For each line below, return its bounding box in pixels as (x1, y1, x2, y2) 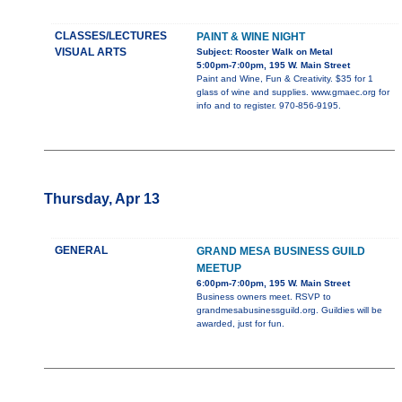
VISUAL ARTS (55, 46, 127, 59)
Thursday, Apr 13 (44, 191, 160, 207)
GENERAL (55, 244, 108, 258)
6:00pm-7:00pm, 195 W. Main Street (197, 278, 350, 289)
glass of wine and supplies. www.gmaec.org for (197, 87, 389, 98)
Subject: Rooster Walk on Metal (197, 47, 333, 57)
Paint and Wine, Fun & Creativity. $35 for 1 (197, 74, 373, 84)
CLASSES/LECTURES (55, 30, 167, 43)
